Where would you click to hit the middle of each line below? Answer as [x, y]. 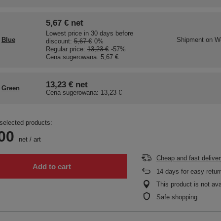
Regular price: [66, 49]
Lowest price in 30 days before [89, 34]
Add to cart [52, 166]
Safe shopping [177, 197]
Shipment [191, 40]
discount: [60, 41]
